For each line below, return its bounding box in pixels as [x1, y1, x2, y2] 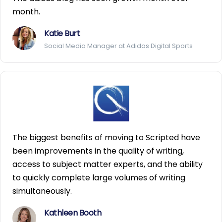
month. [12, 5, 40, 17]
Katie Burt [44, 27, 80, 39]
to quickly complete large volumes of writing [12, 172, 185, 184]
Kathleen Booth [44, 207, 101, 219]
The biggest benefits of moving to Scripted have [12, 132, 200, 144]
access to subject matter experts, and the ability [12, 159, 203, 170]
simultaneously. [12, 185, 72, 197]
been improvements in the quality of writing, [12, 145, 184, 157]
